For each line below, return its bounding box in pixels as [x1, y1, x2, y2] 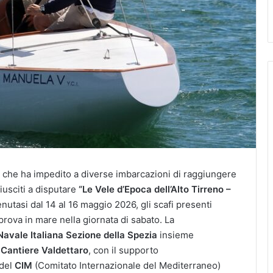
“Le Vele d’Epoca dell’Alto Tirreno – [79, 183, 231, 195]
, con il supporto [88, 244, 158, 256]
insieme [157, 229, 194, 241]
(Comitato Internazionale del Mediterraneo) [32, 259, 221, 271]
